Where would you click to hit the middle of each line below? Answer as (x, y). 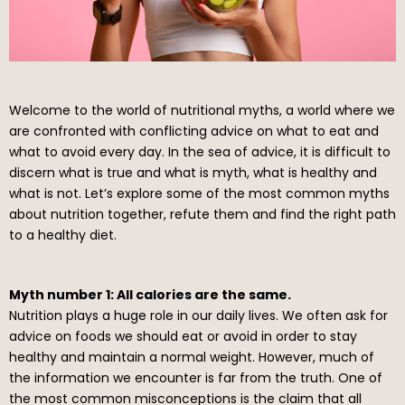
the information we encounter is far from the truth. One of (196, 377)
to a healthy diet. (63, 235)
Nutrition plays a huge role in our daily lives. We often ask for (198, 315)
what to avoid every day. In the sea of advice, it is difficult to (200, 151)
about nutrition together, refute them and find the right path (202, 214)
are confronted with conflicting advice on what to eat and (194, 131)
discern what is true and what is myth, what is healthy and (193, 172)
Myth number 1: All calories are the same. (150, 294)
